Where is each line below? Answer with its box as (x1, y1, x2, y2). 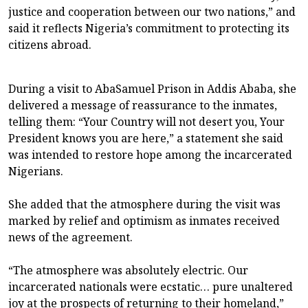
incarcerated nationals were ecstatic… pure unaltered (8, 279, 293, 295)
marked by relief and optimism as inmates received (8, 213, 280, 229)
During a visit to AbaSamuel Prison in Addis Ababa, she (8, 81, 296, 97)
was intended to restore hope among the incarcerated (8, 147, 292, 163)
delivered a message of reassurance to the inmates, (8, 98, 277, 113)
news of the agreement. (8, 230, 133, 245)
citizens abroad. (8, 37, 91, 53)
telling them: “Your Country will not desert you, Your (8, 114, 285, 130)
